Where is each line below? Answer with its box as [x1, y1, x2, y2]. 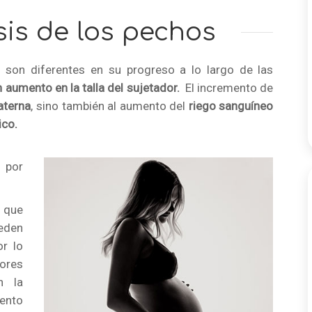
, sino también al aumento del [31, 99, 189, 113]
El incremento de [179, 81, 274, 95]
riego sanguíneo [188, 99, 274, 113]
